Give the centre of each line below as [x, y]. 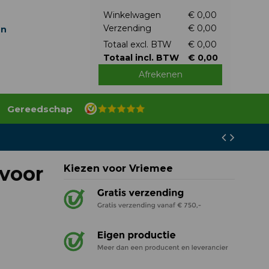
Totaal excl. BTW [137, 44]
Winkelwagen [132, 15]
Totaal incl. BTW [141, 58]
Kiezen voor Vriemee [118, 168]
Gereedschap [40, 109]
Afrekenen [160, 74]
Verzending [127, 28]
